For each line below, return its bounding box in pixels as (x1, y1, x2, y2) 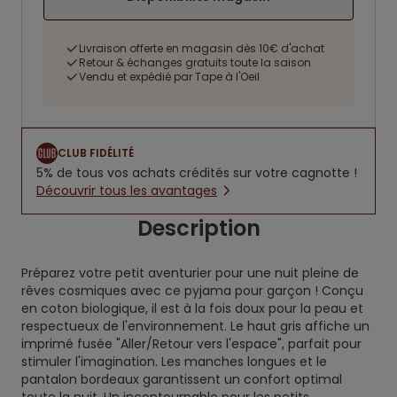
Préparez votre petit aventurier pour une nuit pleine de (21, 264, 359, 282)
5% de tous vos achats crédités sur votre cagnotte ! (36, 164, 357, 182)
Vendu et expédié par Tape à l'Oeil (79, 69, 260, 84)
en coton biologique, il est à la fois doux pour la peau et (21, 300, 363, 317)
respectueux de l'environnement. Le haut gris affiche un (21, 317, 370, 335)
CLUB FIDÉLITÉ (58, 145, 134, 160)
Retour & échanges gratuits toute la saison (79, 55, 311, 70)
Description (136, 214, 261, 243)
